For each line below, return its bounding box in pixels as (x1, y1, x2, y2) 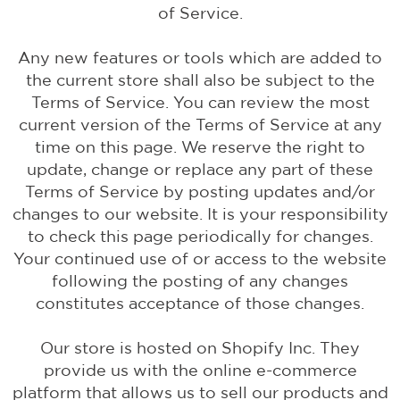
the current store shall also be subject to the (25, 71, 375, 89)
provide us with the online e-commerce (43, 361, 357, 379)
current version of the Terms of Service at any (18, 115, 382, 134)
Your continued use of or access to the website (13, 249, 387, 268)
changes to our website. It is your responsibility (12, 204, 388, 223)
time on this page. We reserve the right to (35, 137, 365, 156)
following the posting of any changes (52, 271, 348, 290)
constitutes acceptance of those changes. (36, 294, 364, 312)
